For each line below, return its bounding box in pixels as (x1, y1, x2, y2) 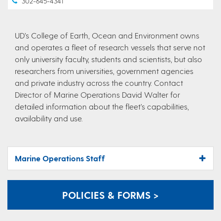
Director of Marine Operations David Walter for (15, 89, 180, 99)
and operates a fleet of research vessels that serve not (15, 42, 205, 52)
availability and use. (15, 113, 83, 123)
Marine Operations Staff (15, 153, 105, 163)
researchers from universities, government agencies (15, 66, 193, 75)
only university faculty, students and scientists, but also (15, 54, 202, 64)
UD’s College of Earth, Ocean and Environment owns (15, 30, 199, 40)
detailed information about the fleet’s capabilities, (15, 101, 189, 111)
